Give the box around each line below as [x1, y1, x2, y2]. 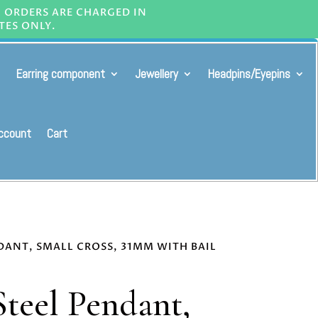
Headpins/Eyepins [208, 66, 291, 82]
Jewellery [135, 66, 179, 82]
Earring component [16, 66, 106, 82]
